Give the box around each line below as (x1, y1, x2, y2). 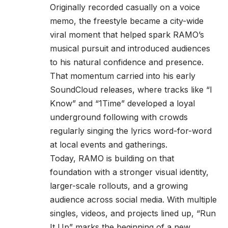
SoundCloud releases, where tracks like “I (50, 84, 212, 95)
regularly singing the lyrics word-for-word (50, 126, 212, 136)
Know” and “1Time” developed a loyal (50, 98, 195, 109)
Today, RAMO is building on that (50, 153, 174, 164)
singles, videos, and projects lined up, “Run (50, 208, 216, 219)
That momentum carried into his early (50, 71, 195, 81)
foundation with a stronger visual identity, (50, 167, 209, 178)
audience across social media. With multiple (50, 194, 217, 205)
